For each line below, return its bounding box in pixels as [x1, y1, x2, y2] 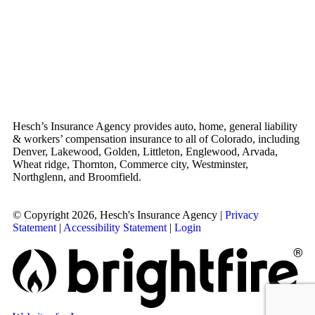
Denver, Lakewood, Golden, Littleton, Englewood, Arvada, [13, 145, 278, 157]
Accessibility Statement [63, 221, 167, 233]
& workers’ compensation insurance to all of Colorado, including [13, 132, 300, 145]
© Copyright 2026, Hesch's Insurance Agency [13, 208, 217, 221]
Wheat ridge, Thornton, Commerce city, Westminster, [13, 157, 248, 170]
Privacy [225, 208, 259, 221]
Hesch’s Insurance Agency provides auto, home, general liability [13, 120, 297, 132]
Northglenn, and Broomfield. [13, 170, 141, 183]
